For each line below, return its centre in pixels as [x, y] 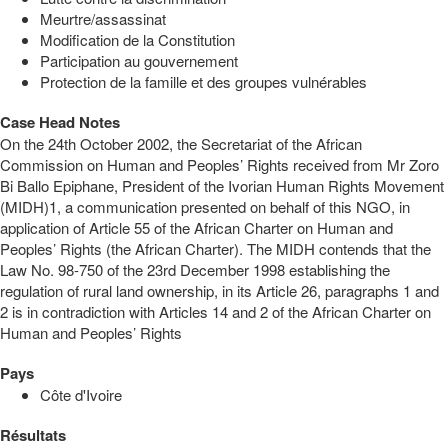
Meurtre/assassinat [103, 18]
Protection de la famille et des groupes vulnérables [203, 81]
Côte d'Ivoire [81, 394]
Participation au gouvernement [139, 60]
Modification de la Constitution [137, 39]
